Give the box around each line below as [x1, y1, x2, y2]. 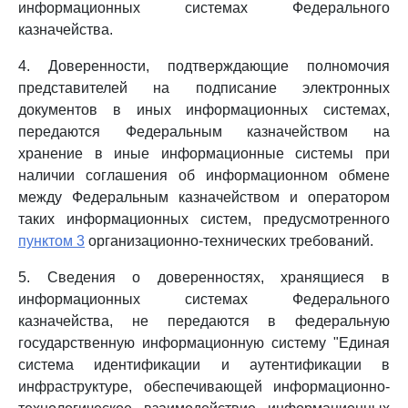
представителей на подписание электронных [18, 80, 390, 96]
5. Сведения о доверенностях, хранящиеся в [18, 270, 390, 285]
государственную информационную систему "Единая [18, 335, 390, 351]
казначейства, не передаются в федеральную [18, 313, 390, 329]
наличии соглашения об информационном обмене [18, 168, 390, 183]
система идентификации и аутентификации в [18, 357, 390, 372]
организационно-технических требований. [85, 233, 373, 249]
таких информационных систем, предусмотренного [18, 211, 390, 227]
